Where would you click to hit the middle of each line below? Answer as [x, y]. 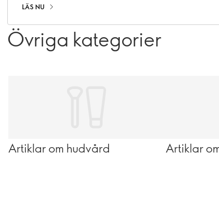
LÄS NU [33, 7]
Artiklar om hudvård [59, 147]
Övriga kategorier [84, 38]
